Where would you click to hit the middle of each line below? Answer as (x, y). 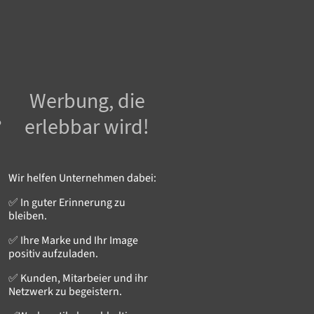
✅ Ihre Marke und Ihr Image (73, 240)
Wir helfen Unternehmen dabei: (82, 178)
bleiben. (28, 216)
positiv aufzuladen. (53, 253)
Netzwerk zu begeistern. (65, 291)
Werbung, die (87, 100)
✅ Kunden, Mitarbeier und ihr (78, 278)
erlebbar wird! (87, 126)
